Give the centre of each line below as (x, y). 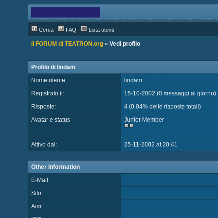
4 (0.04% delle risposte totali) (162, 107)
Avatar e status (50, 120)
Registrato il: (47, 93)
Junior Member (144, 120)
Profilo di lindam (53, 67)
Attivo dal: (44, 145)
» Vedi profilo (121, 44)
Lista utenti (101, 30)
